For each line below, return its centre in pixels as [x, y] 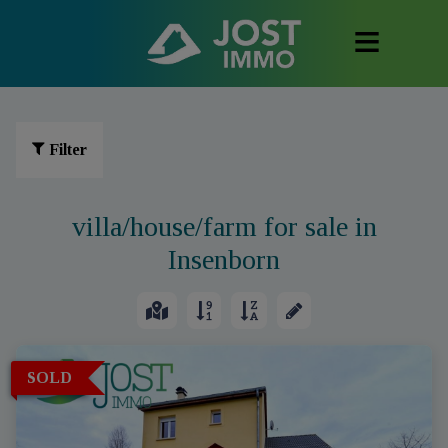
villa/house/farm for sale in [224, 226]
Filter [68, 149]
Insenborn [224, 259]
